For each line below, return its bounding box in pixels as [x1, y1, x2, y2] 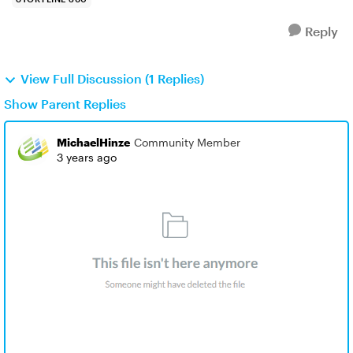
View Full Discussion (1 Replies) [20, 71, 204, 86]
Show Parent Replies [4, 96, 126, 111]
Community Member [134, 136, 240, 149]
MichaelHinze [57, 136, 130, 149]
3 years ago [57, 150, 117, 164]
